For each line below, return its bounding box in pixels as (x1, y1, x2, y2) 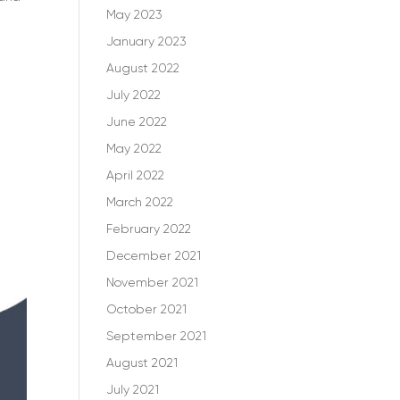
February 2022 (106, 221, 192, 236)
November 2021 (106, 275, 199, 289)
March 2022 (106, 195, 174, 209)
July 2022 (106, 87, 162, 102)
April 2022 (106, 168, 165, 182)
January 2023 (106, 34, 187, 48)
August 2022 (106, 61, 180, 75)
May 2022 (106, 141, 162, 155)
